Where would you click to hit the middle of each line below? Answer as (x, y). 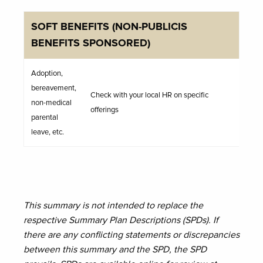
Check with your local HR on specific (149, 95)
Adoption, (47, 74)
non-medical (51, 103)
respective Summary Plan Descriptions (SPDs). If (121, 220)
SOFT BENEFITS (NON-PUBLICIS (109, 27)
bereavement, (54, 88)
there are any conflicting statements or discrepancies (131, 235)
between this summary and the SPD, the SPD (115, 249)
